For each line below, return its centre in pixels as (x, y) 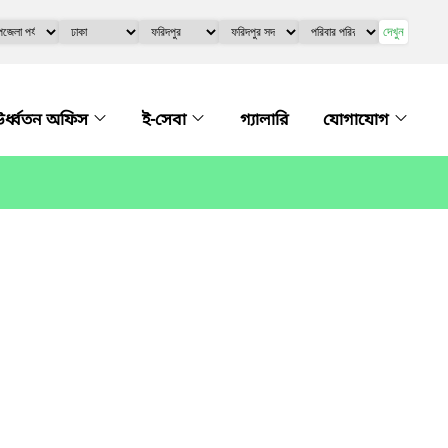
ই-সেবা (166, 121)
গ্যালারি (264, 121)
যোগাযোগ (358, 121)
